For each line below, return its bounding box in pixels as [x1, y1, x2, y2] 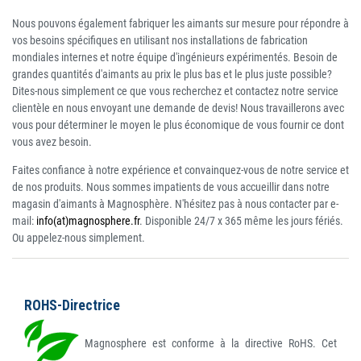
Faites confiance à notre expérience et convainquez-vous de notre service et [12, 164, 349, 177]
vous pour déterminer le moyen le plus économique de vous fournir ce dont [12, 118, 344, 132]
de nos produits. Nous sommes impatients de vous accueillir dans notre [12, 180, 330, 194]
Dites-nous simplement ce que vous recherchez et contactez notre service [12, 85, 338, 98]
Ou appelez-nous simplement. [12, 231, 145, 245]
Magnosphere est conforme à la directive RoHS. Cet [79, 336, 337, 350]
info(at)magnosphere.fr [36, 214, 139, 228]
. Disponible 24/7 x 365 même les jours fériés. [139, 214, 343, 228]
